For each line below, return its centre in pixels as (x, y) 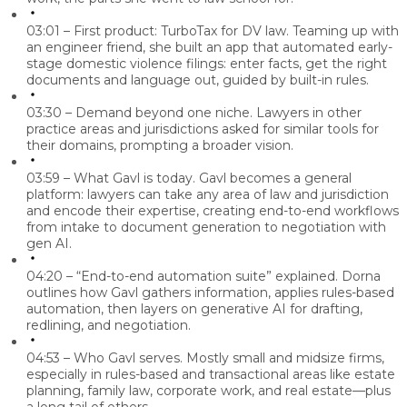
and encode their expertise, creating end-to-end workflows (213, 211)
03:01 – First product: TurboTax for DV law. (158, 31)
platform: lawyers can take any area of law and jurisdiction (208, 195)
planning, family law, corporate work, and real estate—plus (208, 391)
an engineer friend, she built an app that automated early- (209, 48)
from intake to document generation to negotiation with (206, 228)
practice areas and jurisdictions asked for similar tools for (203, 129)
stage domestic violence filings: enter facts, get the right (207, 64)
